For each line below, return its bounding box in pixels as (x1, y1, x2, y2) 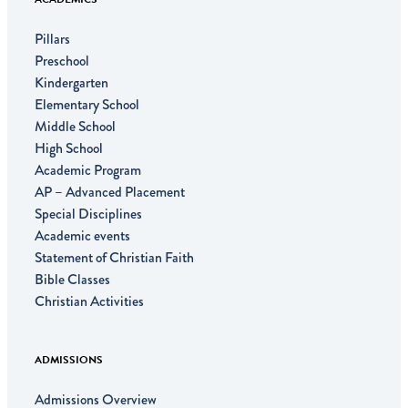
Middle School (35, 115, 116, 137)
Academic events (35, 224, 130, 246)
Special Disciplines (35, 202, 142, 224)
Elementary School (35, 93, 139, 115)
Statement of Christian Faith (35, 246, 194, 268)
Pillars (35, 27, 70, 49)
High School (35, 137, 103, 158)
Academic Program (35, 158, 141, 180)
